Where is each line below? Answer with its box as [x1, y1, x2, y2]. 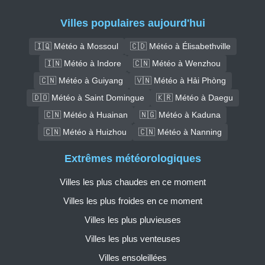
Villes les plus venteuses [85, 234, 180, 244]
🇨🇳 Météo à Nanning [138, 127, 222, 137]
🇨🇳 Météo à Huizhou [43, 127, 127, 137]
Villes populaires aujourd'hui [60, 17, 205, 29]
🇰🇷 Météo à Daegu [156, 92, 233, 102]
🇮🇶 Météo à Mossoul [34, 41, 118, 51]
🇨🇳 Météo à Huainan [44, 109, 128, 119]
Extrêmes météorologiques [64, 153, 201, 165]
